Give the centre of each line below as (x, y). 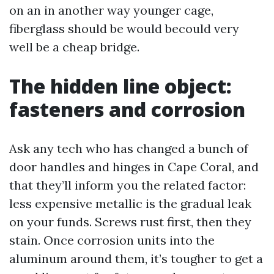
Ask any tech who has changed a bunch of (129, 148)
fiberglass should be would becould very (124, 28)
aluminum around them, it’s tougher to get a (136, 258)
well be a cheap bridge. (74, 47)
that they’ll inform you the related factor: (128, 185)
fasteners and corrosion (127, 109)
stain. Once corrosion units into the (112, 240)
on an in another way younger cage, (111, 10)
